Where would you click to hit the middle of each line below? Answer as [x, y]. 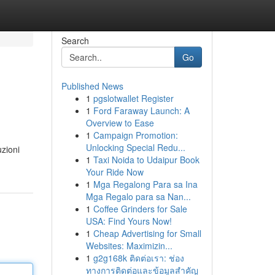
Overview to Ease [120, 123]
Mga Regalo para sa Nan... [138, 196]
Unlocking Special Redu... [135, 147]
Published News [92, 86]
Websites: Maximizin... [129, 246]
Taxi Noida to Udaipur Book [146, 160]
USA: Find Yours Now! [129, 221]
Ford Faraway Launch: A [141, 110]
